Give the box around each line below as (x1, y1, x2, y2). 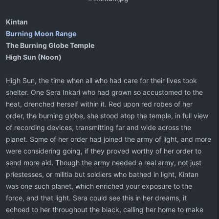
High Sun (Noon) (6, 53, 62, 61)
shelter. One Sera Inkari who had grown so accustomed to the (6, 88, 203, 96)
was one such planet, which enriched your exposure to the (6, 182, 192, 190)
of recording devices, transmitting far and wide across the (6, 123, 191, 131)
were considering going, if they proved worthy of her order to (6, 147, 201, 155)
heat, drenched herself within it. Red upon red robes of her (6, 100, 193, 108)
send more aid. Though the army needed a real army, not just (6, 158, 201, 167)
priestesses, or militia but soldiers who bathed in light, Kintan (6, 170, 198, 178)
